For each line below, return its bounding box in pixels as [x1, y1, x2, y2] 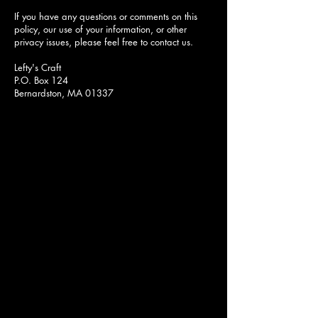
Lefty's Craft [14, 61, 61, 75]
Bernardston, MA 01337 [14, 87, 114, 100]
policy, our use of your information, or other [14, 23, 187, 36]
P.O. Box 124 [14, 74, 68, 87]
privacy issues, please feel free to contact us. [14, 35, 193, 49]
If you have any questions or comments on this [14, 10, 197, 23]
